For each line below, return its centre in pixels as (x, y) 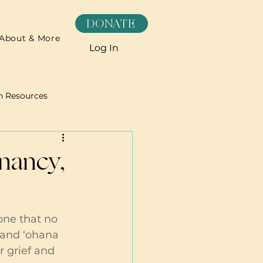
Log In (104, 48)
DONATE (112, 23)
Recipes (21, 142)
